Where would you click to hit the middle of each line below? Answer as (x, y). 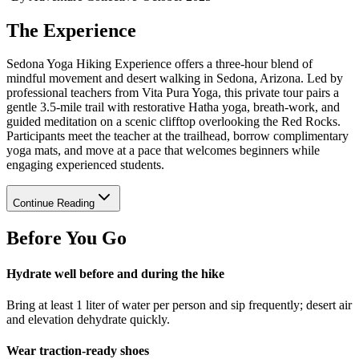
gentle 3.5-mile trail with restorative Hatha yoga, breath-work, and (173, 107)
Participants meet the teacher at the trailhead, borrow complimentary (177, 136)
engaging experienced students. (85, 165)
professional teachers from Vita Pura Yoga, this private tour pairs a (173, 93)
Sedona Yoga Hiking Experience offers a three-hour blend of (159, 64)
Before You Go (67, 238)
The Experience (71, 30)
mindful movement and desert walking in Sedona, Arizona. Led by (175, 79)
